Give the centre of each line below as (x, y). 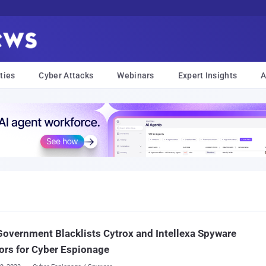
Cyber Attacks (66, 75)
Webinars (136, 75)
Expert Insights (208, 75)
